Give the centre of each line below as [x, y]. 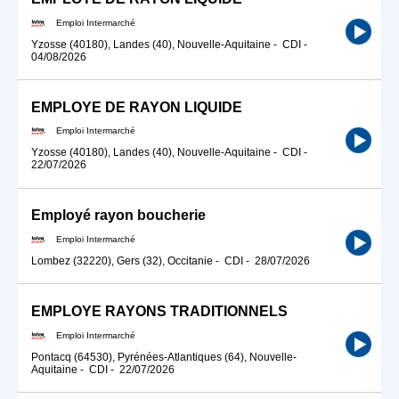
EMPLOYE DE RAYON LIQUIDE [137, 107]
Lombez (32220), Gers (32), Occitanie [122, 261]
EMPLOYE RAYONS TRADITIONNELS [159, 312]
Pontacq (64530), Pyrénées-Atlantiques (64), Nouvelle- [164, 357]
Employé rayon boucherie [118, 216]
